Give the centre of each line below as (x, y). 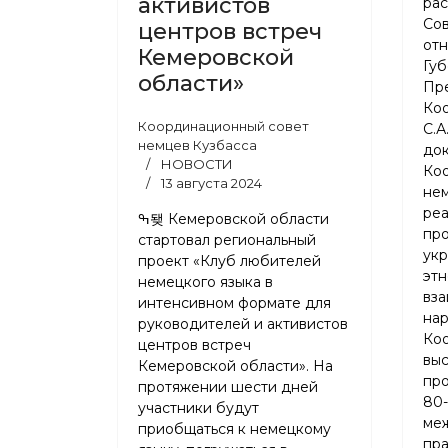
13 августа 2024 (211, 183)
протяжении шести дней (228, 387)
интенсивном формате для (234, 303)
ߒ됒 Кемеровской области (144, 219)
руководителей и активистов (243, 324)
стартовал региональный (227, 240)
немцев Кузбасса (197, 145)
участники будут (198, 408)
